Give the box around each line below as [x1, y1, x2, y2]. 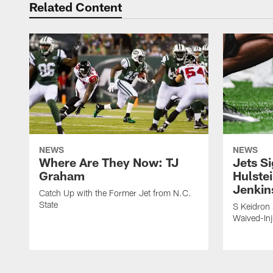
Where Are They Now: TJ [39, 155, 179, 170]
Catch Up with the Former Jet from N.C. [39, 188, 191, 199]
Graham [39, 168, 85, 183]
